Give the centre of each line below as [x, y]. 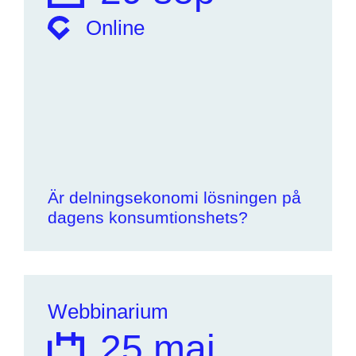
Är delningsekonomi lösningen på [174, 197]
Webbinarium [108, 311]
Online [115, 28]
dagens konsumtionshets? [148, 217]
